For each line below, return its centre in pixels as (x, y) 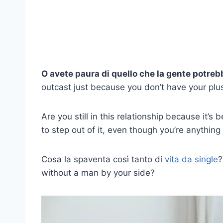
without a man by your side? (98, 172)
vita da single (191, 159)
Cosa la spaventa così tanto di (103, 159)
